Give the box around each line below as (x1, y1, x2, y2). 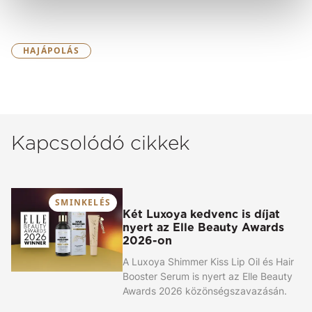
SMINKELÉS (55, 196, 111, 208)
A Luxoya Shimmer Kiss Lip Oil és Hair (123, 255, 294, 267)
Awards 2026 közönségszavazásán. (123, 284, 287, 297)
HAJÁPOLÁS (23, 44, 79, 56)
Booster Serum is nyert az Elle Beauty (123, 270, 292, 282)
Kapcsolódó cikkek (11, 130, 190, 155)
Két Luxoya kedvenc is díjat (123, 207, 280, 221)
